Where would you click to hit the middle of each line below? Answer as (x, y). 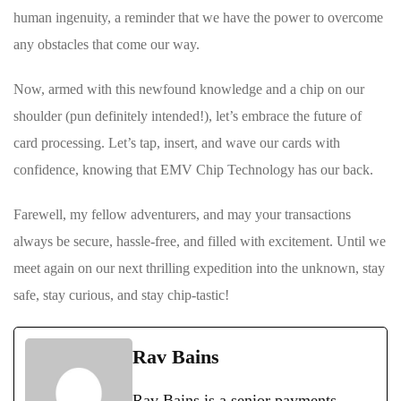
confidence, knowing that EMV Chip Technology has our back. (193, 169)
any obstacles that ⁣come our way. (107, 44)
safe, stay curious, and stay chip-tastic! (121, 294)
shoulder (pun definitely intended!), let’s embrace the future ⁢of (188, 115)
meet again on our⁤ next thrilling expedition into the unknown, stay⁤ (199, 268)
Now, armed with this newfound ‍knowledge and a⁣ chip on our (189, 89)
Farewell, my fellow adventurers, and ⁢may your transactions (182, 214)
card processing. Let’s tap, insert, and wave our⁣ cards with (177, 142)
